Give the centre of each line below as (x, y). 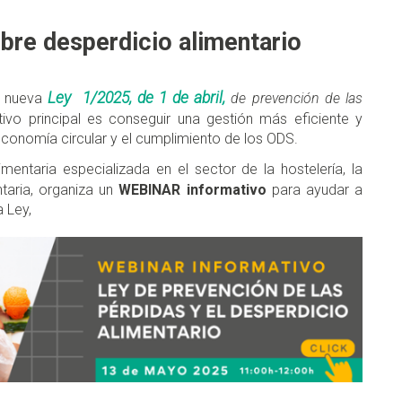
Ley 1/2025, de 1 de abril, (137, 98)
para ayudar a (315, 190)
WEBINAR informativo (192, 190)
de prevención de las (294, 99)
